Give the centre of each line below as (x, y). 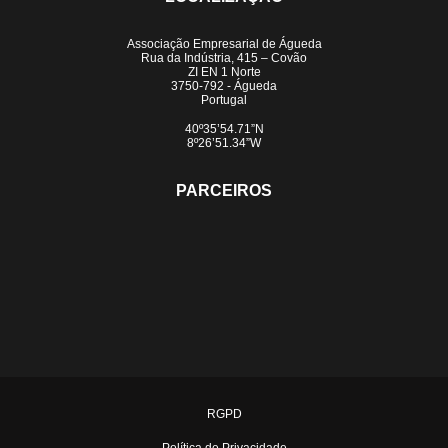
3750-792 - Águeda (224, 86)
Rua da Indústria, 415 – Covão (224, 58)
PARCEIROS (224, 190)
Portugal (224, 100)
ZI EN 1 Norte (224, 72)
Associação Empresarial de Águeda (224, 44)
